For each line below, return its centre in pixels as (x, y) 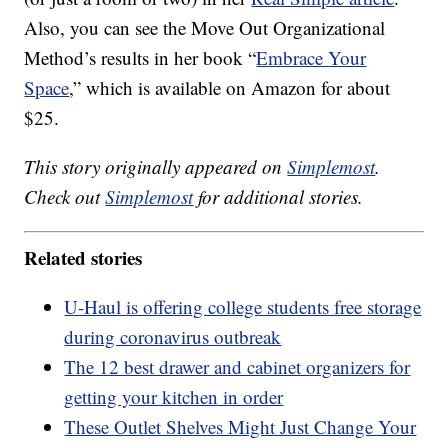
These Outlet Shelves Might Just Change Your (240, 426)
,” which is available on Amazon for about (230, 88)
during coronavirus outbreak (173, 336)
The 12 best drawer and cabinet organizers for (237, 366)
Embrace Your (311, 58)
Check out (65, 197)
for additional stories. (278, 197)
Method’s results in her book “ (140, 58)
